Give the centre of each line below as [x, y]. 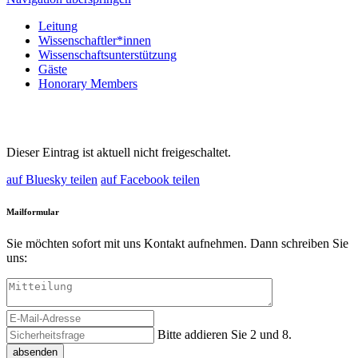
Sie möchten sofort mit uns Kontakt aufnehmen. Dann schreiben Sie [177, 243]
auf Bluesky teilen [52, 179]
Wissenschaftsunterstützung [107, 55]
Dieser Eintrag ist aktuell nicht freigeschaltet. [119, 152]
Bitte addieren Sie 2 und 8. [225, 334]
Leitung [58, 26]
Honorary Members [88, 84]
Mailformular [33, 211]
